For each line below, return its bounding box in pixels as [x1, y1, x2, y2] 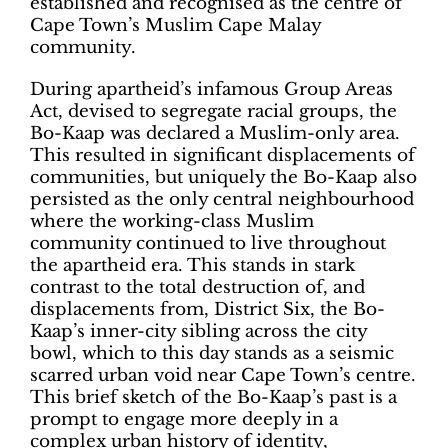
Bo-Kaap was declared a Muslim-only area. [30, 123, 400, 144]
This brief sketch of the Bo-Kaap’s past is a [30, 387, 397, 408]
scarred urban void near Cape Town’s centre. [30, 365, 416, 386]
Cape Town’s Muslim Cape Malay [30, 15, 321, 36]
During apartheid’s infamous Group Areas [30, 79, 393, 100]
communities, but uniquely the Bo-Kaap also [30, 167, 417, 188]
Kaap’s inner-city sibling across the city [30, 321, 367, 342]
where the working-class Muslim [30, 211, 314, 232]
